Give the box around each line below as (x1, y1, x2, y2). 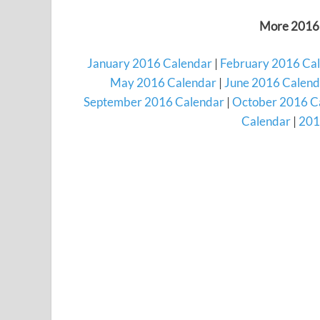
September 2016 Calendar (84, 94, 224, 110)
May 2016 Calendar (109, 75, 216, 91)
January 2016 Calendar (87, 56, 212, 71)
